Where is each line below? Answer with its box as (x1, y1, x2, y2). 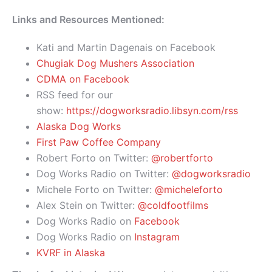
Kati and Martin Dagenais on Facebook (36, 41, 216, 54)
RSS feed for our (36, 89, 113, 101)
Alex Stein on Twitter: (36, 199, 138, 212)
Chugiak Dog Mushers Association (36, 57, 194, 70)
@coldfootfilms (138, 199, 208, 212)
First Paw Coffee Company (36, 136, 164, 149)
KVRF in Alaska (36, 246, 108, 259)
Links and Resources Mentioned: (12, 13, 167, 26)
